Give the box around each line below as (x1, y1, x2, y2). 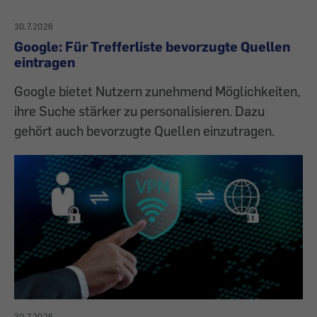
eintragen (14, 54, 75, 71)
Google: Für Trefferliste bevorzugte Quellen (14, 38, 290, 55)
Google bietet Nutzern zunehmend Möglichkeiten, (14, 83, 300, 100)
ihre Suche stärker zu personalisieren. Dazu (14, 103, 265, 120)
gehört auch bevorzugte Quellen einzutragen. (14, 122, 275, 139)
